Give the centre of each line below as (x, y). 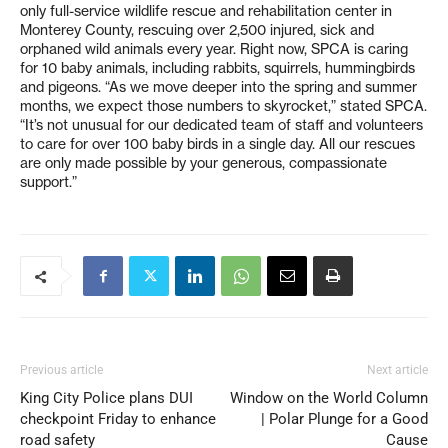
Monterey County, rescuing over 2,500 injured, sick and (197, 30)
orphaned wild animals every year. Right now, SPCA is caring (214, 49)
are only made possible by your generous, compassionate (203, 163)
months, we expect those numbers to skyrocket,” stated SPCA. (223, 106)
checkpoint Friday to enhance (118, 419)
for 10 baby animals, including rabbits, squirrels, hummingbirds (217, 68)
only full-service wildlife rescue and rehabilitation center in (206, 11)
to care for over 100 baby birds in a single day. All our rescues (217, 144)
